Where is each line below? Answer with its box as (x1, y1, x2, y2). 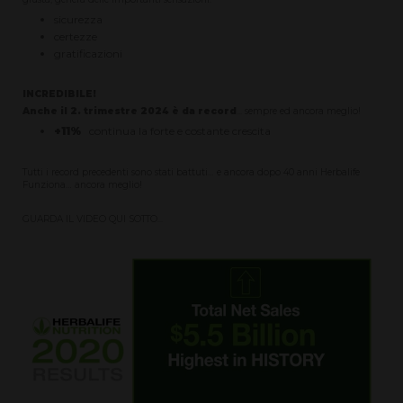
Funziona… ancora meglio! (22, 178, 143, 191)
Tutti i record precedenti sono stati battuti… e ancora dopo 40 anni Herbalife (22, 166, 361, 178)
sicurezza (54, 13, 103, 27)
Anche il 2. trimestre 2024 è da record (22, 105, 237, 118)
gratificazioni (54, 47, 122, 61)
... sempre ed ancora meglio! (237, 105, 362, 118)
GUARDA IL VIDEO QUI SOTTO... (22, 212, 166, 225)
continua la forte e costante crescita (81, 124, 271, 139)
